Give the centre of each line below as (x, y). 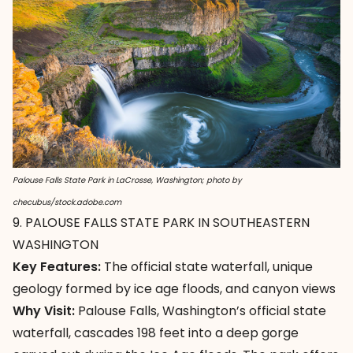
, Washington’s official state (242, 311)
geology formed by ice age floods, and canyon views (174, 289)
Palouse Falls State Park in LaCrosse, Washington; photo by (127, 180)
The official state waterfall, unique (207, 267)
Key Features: (57, 267)
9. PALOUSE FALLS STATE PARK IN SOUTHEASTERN (161, 223)
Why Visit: (44, 311)
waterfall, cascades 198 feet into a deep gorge (156, 333)
